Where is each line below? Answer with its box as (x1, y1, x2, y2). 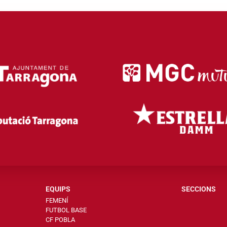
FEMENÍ (45, 197, 68, 205)
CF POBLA (45, 216, 75, 224)
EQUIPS (45, 185, 70, 194)
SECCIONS (181, 185, 216, 194)
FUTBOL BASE (45, 206, 87, 214)
